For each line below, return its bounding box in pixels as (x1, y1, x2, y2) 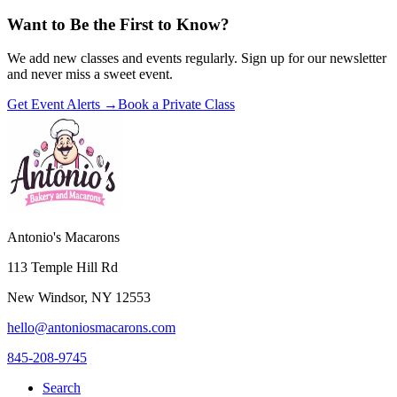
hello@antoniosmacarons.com (7, 320, 175, 336)
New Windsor (7, 290, 84, 306)
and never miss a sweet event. (7, 66, 173, 82)
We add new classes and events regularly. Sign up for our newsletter (7, 51, 386, 66)
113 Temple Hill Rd (7, 260, 118, 276)
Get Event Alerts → (7, 97, 118, 113)
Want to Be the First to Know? (7, 14, 230, 34)
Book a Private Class (118, 97, 235, 113)
